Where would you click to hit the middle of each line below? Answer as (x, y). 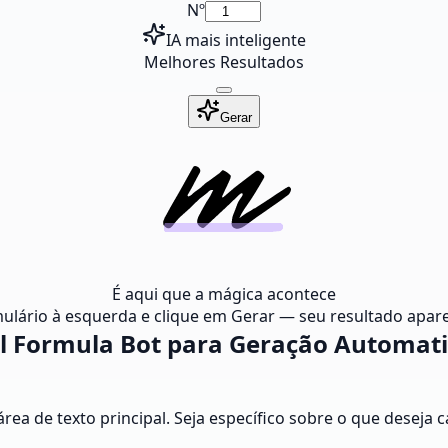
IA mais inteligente (236, 40)
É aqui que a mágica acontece (224, 294)
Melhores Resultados (224, 62)
